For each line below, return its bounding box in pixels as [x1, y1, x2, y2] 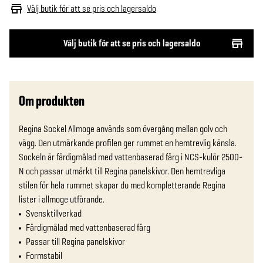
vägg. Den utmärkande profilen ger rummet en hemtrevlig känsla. [19, 137, 237, 149]
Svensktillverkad [26, 207, 82, 220]
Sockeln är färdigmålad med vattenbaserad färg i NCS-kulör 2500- [19, 151, 242, 163]
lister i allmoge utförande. [19, 193, 104, 205]
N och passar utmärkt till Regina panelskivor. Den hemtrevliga [19, 165, 225, 177]
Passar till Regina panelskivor [26, 235, 125, 248]
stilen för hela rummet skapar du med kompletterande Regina [19, 179, 225, 191]
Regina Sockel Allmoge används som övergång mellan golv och [19, 123, 227, 135]
